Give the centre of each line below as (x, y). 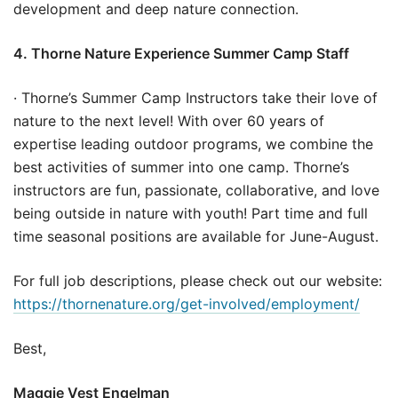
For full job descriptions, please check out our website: (198, 280)
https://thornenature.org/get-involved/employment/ (187, 303)
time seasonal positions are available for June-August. (196, 236)
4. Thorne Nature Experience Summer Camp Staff (181, 53)
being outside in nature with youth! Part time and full (191, 213)
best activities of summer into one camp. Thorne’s (181, 167)
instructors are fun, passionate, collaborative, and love (196, 190)
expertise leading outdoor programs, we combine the (193, 143)
